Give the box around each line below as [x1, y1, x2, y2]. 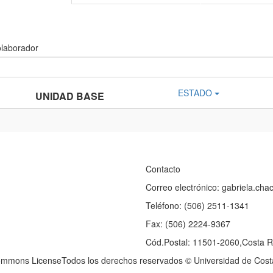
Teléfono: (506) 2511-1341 [146, 199, 249, 211]
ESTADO [177, 87, 212, 99]
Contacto [146, 163, 180, 175]
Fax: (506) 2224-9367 [146, 218, 230, 230]
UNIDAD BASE [35, 89, 104, 103]
